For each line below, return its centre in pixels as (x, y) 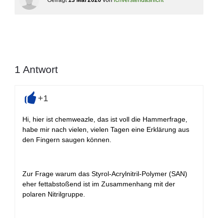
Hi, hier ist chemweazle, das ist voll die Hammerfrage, (105, 119)
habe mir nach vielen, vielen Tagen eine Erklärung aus (106, 129)
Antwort (39, 69)
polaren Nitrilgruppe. (54, 194)
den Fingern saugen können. (67, 140)
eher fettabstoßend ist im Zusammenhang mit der (99, 184)
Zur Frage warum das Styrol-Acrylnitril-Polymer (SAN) (105, 174)
